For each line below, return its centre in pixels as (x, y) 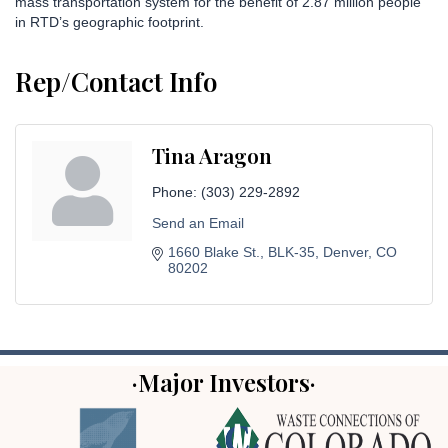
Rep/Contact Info (116, 81)
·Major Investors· (224, 381)
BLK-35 (291, 251)
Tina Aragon (212, 154)
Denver (345, 251)
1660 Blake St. (214, 251)
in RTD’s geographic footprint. (109, 21)
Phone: (174, 191)
